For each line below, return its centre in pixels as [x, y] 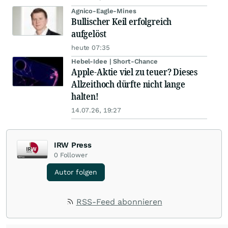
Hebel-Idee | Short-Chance [115, 62]
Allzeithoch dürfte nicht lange [128, 84]
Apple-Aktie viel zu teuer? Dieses [135, 72]
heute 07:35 [91, 48]
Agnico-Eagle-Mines [104, 11]
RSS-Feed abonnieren [119, 202]
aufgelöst [89, 34]
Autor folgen [76, 172]
